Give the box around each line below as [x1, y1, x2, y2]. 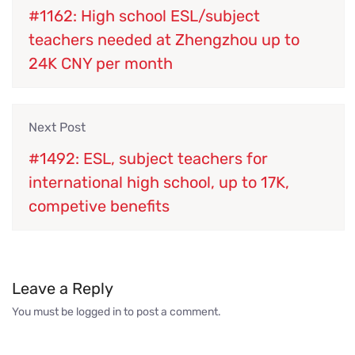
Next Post [29, 119, 86, 135]
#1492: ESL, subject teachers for [29, 148, 268, 168]
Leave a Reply [12, 278, 113, 298]
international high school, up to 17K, [29, 172, 289, 192]
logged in [76, 304, 121, 319]
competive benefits [29, 196, 170, 216]
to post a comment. [121, 304, 221, 319]
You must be [12, 304, 76, 319]
